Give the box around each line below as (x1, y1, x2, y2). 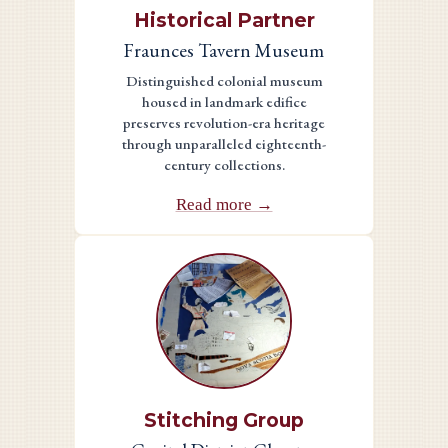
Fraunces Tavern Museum (124, 37, 324, 63)
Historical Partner (133, 7, 315, 32)
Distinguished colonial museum (125, 71, 323, 90)
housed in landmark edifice (141, 92, 307, 111)
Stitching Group (144, 408, 304, 432)
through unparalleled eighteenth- (122, 134, 326, 153)
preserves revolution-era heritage (123, 113, 325, 132)
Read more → (175, 195, 273, 214)
